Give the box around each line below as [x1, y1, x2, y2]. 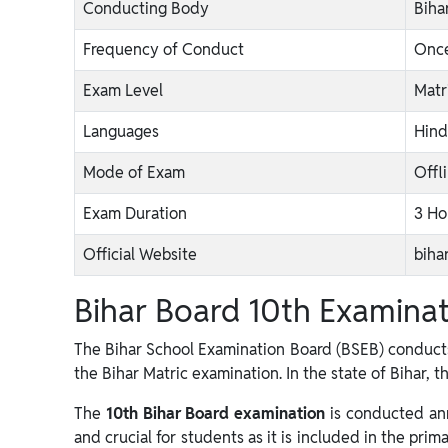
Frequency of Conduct [83, 39, 244, 60]
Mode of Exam [83, 162, 185, 183]
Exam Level [83, 80, 163, 101]
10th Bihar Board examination [105, 403, 326, 424]
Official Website [83, 244, 197, 265]
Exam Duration [83, 203, 187, 224]
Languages [83, 121, 159, 142]
